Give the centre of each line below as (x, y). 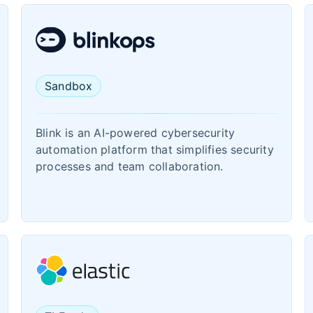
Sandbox (69, 86)
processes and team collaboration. (130, 166)
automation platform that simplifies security (155, 150)
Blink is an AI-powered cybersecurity (136, 133)
